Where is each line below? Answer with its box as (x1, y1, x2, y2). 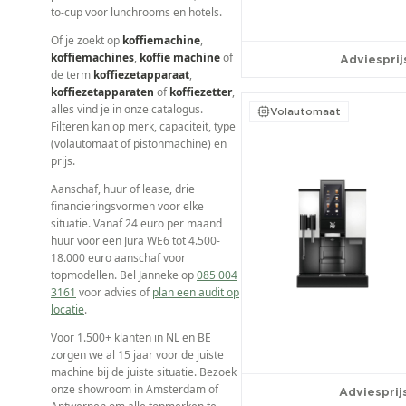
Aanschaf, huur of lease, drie (51, 181, 195, 197)
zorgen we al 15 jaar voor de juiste (51, 347, 224, 362)
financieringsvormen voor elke (51, 198, 204, 214)
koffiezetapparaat (93, 67, 189, 82)
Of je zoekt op (51, 33, 122, 48)
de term (51, 67, 93, 82)
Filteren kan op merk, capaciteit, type (51, 119, 236, 134)
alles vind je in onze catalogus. (51, 101, 203, 117)
